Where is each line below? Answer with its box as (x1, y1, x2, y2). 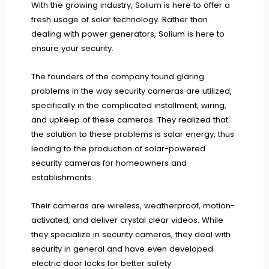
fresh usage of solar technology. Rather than (31, 13, 208, 25)
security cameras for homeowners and (31, 157, 187, 169)
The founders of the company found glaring (31, 70, 205, 82)
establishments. (31, 171, 94, 183)
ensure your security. (31, 42, 114, 54)
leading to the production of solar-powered (31, 142, 206, 154)
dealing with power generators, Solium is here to (31, 28, 225, 40)
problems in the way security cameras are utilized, (31, 85, 232, 97)
